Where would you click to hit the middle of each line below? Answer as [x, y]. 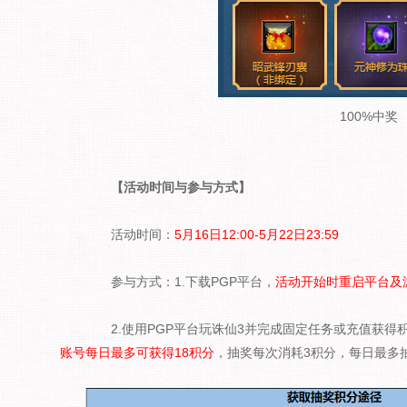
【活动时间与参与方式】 [174, 187]
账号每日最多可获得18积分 [137, 352]
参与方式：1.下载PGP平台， [180, 282]
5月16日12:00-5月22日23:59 [257, 234]
